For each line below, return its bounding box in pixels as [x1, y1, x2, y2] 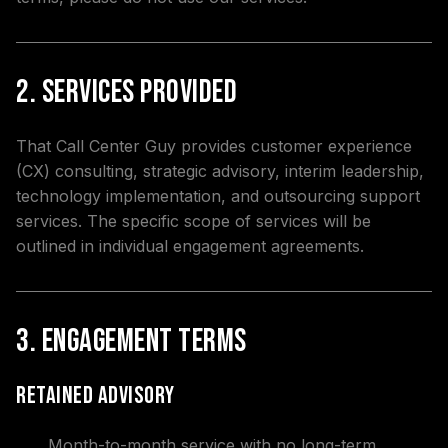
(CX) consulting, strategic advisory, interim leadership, [16, 161, 424, 181]
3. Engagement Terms [16, 322, 247, 361]
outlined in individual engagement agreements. [16, 236, 364, 256]
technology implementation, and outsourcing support [16, 186, 420, 206]
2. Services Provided [16, 73, 237, 112]
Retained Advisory [16, 381, 175, 410]
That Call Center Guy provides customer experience [16, 136, 412, 156]
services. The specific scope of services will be [16, 211, 371, 231]
